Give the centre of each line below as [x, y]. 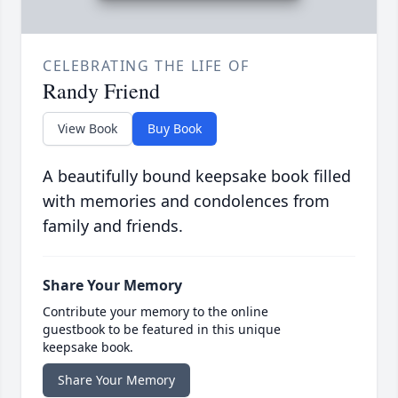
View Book [88, 129]
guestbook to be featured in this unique [162, 330]
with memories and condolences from [186, 201]
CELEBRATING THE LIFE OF [146, 66]
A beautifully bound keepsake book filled [197, 176]
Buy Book [175, 129]
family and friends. [113, 226]
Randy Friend [101, 91]
